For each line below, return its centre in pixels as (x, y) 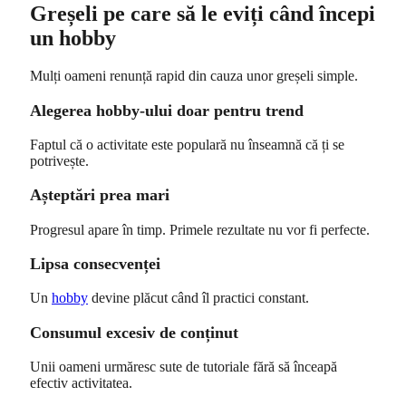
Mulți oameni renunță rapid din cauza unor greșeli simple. (194, 76)
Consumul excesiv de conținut (134, 332)
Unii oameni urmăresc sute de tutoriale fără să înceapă (184, 367)
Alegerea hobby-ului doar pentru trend (167, 110)
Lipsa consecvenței (95, 264)
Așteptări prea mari (100, 195)
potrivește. (59, 161)
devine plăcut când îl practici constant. (198, 298)
